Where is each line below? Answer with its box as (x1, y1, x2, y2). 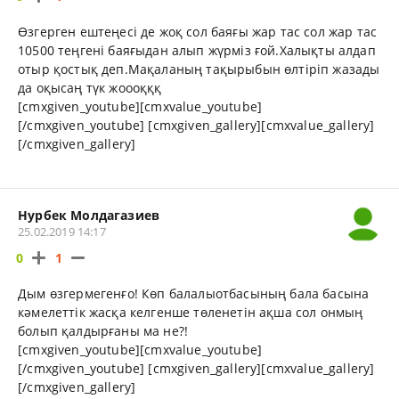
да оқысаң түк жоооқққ (18, 79, 162, 97)
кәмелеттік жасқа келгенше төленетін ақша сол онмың (18, 304, 363, 322)
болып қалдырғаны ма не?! (18, 322, 189, 340)
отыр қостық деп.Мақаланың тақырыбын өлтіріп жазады (18, 61, 380, 78)
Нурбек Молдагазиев (18, 207, 160, 224)
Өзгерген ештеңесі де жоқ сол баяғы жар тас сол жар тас (18, 23, 378, 41)
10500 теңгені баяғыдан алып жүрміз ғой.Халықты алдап (18, 42, 376, 60)
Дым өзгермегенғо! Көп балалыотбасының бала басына (18, 285, 370, 303)
